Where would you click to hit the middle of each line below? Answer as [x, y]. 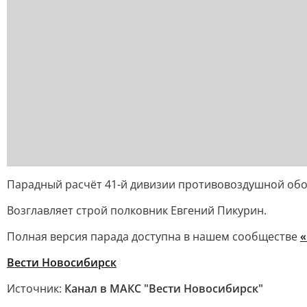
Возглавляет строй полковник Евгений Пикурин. [137, 210]
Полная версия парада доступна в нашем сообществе [153, 236]
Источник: [36, 288]
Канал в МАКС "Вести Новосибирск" [164, 288]
